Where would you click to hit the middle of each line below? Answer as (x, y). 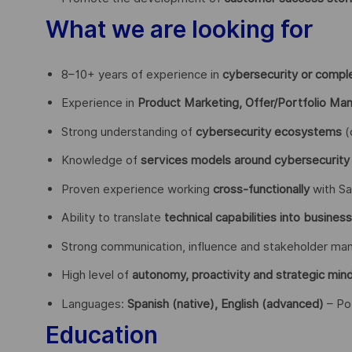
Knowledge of (101, 161)
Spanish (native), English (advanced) (225, 304)
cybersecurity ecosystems (269, 132)
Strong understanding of (128, 132)
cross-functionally (261, 189)
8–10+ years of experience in (142, 74)
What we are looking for (180, 29)
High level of (97, 275)
